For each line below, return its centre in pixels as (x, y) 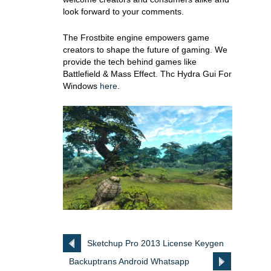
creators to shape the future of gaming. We (145, 50)
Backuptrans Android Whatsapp (129, 262)
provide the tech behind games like (130, 62)
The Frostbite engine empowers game (136, 38)
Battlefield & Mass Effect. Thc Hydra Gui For (147, 74)
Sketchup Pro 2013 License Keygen (155, 243)
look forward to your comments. (123, 11)
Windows (81, 86)
